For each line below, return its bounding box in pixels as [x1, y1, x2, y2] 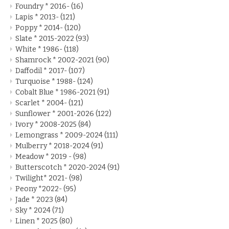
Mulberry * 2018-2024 [15, 141, 91, 150]
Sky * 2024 [15, 205, 52, 215]
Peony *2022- [15, 184, 63, 193]
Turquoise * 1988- [15, 77, 77, 86]
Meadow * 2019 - [15, 152, 73, 161]
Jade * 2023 [15, 195, 55, 204]
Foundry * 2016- [15, 2, 71, 11]
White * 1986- [15, 44, 64, 54]
